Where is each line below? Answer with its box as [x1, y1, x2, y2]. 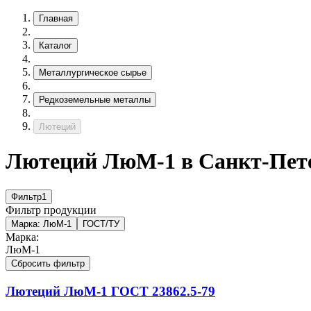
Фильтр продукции [6, 203, 96, 216]
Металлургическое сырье [39, 67, 146, 78]
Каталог [39, 40, 72, 51]
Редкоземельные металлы [39, 94, 151, 105]
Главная [39, 13, 73, 24]
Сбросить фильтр [11, 258, 85, 269]
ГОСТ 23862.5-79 [108, 283, 215, 299]
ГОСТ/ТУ [83, 218, 119, 229]
